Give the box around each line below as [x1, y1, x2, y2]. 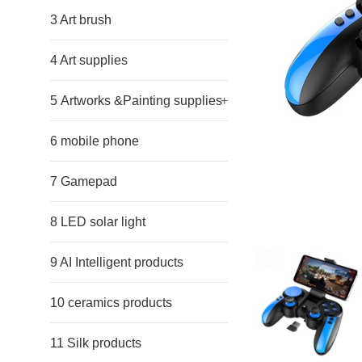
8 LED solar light [50, 215, 145, 229]
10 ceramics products [50, 296, 172, 309]
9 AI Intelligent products [50, 255, 183, 269]
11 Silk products [50, 336, 141, 350]
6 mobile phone [50, 134, 139, 148]
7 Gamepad [50, 175, 117, 188]
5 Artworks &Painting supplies [114, 94, 222, 107]
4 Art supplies [50, 53, 128, 67]
